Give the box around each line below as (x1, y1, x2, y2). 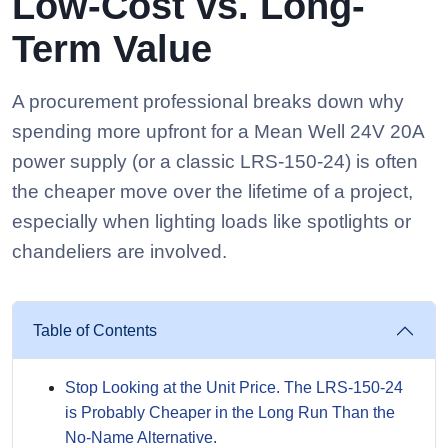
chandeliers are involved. (12, 241, 227, 262)
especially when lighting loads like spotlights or (12, 211, 411, 232)
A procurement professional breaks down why (12, 91, 404, 112)
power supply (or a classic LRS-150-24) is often (12, 151, 418, 172)
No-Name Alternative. (65, 429, 217, 446)
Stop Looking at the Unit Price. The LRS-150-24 (65, 379, 403, 396)
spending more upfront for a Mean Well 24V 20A (12, 121, 424, 142)
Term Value (12, 28, 212, 70)
